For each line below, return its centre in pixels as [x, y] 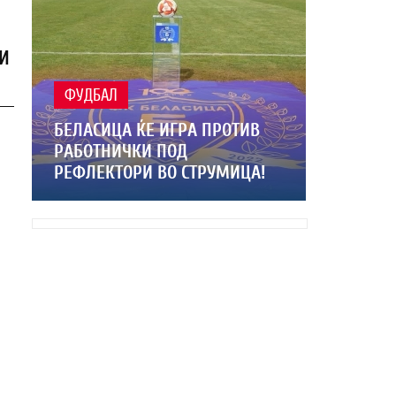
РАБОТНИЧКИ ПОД [121, 151]
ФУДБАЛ [91, 96]
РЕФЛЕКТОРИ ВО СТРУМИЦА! [160, 172]
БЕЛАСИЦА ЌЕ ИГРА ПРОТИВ [157, 130]
